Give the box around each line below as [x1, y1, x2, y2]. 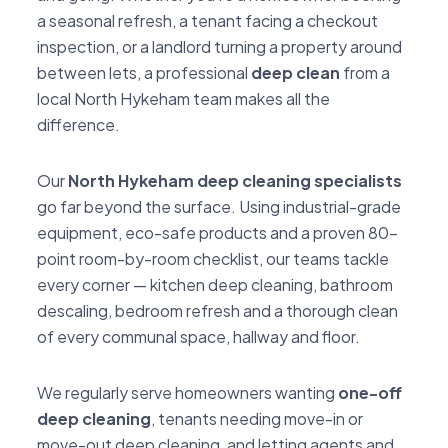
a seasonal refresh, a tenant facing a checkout [37, 9, 378, 31]
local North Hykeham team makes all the [37, 87, 330, 109]
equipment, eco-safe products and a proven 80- [37, 221, 398, 243]
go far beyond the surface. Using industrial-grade [37, 195, 401, 217]
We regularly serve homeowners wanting [37, 381, 338, 403]
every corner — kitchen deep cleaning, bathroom [37, 273, 393, 295]
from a [340, 61, 390, 83]
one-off [338, 381, 402, 403]
